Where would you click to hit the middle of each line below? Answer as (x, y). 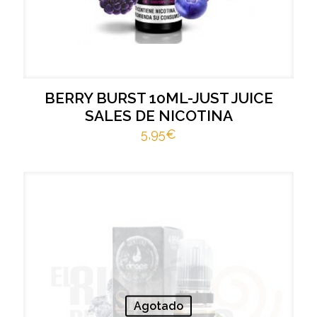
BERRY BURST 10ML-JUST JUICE (158, 98)
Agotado (158, 306)
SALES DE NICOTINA (158, 116)
